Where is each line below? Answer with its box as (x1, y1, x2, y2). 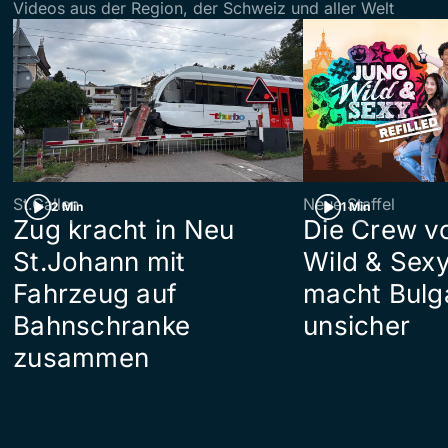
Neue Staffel (303, 193, 395, 214)
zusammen (13, 341, 150, 373)
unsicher (303, 309, 411, 341)
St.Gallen (13, 193, 79, 214)
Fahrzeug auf (13, 277, 178, 309)
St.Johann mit (13, 245, 186, 277)
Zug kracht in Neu (13, 213, 235, 245)
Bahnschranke (13, 309, 191, 341)
